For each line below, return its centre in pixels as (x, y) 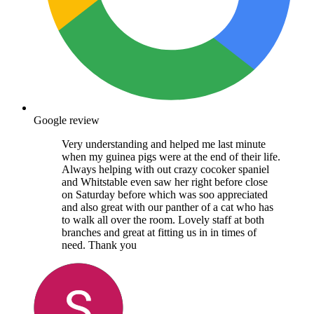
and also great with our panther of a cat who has (168, 207)
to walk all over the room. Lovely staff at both (163, 219)
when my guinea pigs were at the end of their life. (171, 156)
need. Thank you (99, 245)
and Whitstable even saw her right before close (165, 182)
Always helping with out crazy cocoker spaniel (165, 169)
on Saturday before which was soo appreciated (165, 194)
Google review (67, 120)
